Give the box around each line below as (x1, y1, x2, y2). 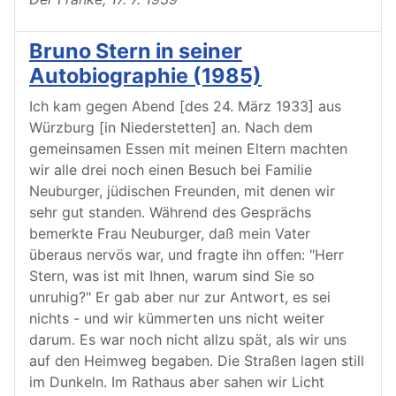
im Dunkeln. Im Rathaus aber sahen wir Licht (29, 373, 324, 391)
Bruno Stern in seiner (29, 38, 242, 64)
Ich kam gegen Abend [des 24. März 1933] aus (29, 97, 341, 115)
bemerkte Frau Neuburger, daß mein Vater (29, 225, 310, 242)
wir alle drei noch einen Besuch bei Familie (29, 161, 312, 179)
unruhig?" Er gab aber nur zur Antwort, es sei (29, 288, 331, 306)
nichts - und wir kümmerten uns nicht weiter (29, 309, 324, 327)
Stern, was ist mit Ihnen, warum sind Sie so (29, 267, 315, 285)
